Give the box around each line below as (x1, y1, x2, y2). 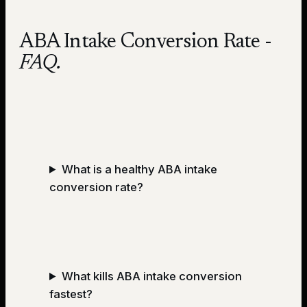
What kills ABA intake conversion (61, 269, 242, 283)
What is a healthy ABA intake (61, 162, 217, 176)
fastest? (49, 286, 93, 301)
